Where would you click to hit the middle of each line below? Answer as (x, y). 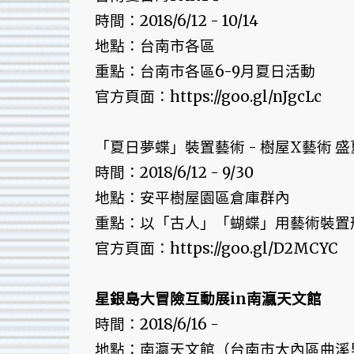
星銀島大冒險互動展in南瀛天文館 (208, 299)
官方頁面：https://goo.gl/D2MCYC (216, 249)
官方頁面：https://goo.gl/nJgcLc (208, 97)
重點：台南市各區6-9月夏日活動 (205, 72)
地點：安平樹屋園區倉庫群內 (192, 198)
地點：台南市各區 (154, 47)
